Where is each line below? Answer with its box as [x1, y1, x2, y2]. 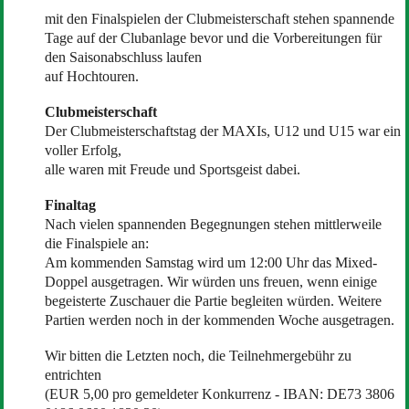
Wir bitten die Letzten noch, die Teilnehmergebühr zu [44, 347, 351, 363]
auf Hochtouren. [44, 68, 139, 84]
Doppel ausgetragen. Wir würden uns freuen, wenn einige [44, 273, 377, 289]
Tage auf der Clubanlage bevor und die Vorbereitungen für [44, 29, 382, 46]
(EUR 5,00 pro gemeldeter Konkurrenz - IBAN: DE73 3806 [44, 385, 394, 402]
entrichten [44, 366, 101, 383]
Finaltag [44, 196, 96, 213]
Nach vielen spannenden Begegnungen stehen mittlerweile [44, 215, 382, 232]
